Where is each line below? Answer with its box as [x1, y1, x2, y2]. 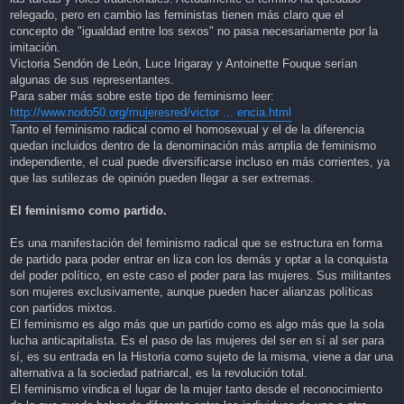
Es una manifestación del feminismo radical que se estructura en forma [10, 236, 382, 251]
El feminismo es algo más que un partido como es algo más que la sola [10, 317, 384, 332]
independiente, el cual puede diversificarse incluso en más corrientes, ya [10, 155, 390, 170]
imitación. [10, 41, 60, 55]
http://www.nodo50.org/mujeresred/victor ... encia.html [10, 106, 291, 120]
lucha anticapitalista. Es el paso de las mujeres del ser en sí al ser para [10, 334, 384, 348]
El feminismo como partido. [10, 204, 167, 218]
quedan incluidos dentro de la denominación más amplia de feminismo [10, 139, 376, 153]
